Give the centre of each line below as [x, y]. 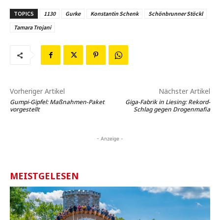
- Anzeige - [110, 139]
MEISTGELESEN [44, 176]
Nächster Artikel [184, 91]
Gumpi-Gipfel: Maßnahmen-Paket [57, 102]
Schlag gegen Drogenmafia [172, 110]
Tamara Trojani [32, 27]
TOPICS [24, 14]
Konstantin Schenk [114, 14]
